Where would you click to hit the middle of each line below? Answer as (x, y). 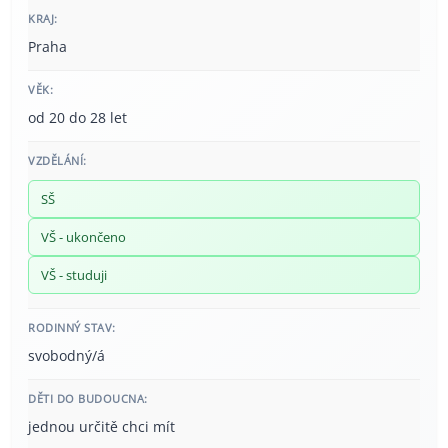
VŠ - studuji (74, 275)
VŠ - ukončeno (83, 237)
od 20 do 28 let (77, 118)
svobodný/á (66, 356)
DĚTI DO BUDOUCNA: (88, 399)
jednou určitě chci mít (101, 427)
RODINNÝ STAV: (72, 328)
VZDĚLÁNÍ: (57, 161)
